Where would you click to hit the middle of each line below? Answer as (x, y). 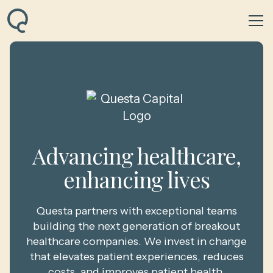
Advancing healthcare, (136, 155)
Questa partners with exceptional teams (136, 211)
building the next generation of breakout (136, 226)
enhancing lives (136, 179)
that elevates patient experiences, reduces (136, 257)
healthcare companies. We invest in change (136, 241)
